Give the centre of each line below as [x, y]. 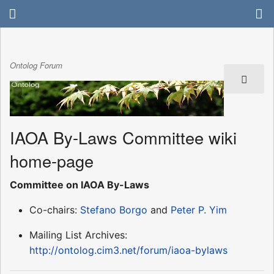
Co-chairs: [55, 209]
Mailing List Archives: [78, 235]
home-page [52, 160]
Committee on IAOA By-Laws [80, 184]
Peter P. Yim [199, 209]
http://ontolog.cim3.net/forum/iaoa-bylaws [128, 250]
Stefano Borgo [114, 209]
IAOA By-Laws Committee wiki [123, 137]
